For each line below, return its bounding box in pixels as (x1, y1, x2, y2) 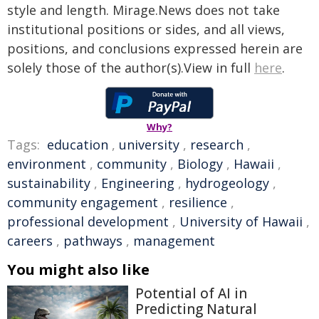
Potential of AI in (135, 284, 247, 303)
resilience (169, 194, 227, 211)
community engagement (7, 194, 158, 211)
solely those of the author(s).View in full (7, 59, 254, 76)
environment (7, 155, 86, 172)
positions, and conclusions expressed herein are (7, 40, 303, 57)
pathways (63, 232, 122, 249)
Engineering (101, 174, 174, 192)
